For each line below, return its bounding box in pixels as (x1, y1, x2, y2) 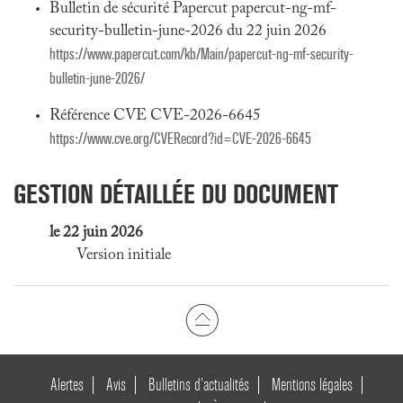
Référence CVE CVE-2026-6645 (49, 108, 261, 124)
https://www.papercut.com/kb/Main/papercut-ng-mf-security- (49, 45, 354, 64)
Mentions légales (271, 374, 353, 395)
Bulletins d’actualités (148, 374, 249, 395)
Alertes (49, 374, 84, 395)
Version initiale (76, 247, 171, 264)
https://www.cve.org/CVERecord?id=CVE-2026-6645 (49, 130, 311, 148)
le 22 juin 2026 (49, 225, 143, 241)
